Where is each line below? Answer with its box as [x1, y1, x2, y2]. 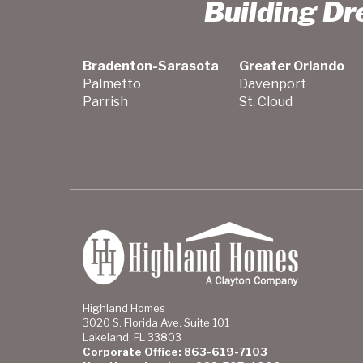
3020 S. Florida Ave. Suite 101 [83, 316, 229, 329]
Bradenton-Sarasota [83, 58, 219, 74]
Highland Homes [83, 301, 165, 314]
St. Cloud [238, 94, 293, 109]
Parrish [83, 94, 128, 109]
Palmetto [83, 76, 141, 92]
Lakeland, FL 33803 [83, 331, 181, 344]
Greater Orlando [238, 58, 344, 74]
